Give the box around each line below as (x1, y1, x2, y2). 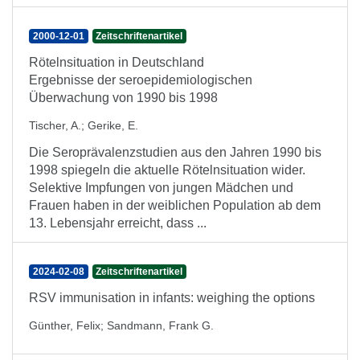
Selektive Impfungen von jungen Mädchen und (29, 181, 293, 194)
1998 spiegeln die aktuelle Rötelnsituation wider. (29, 163, 305, 177)
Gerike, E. (88, 119, 138, 132)
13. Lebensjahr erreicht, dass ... (29, 216, 207, 230)
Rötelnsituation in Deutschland (29, 55, 204, 69)
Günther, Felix (29, 319, 100, 332)
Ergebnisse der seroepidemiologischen (29, 73, 252, 87)
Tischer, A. (29, 119, 81, 132)
